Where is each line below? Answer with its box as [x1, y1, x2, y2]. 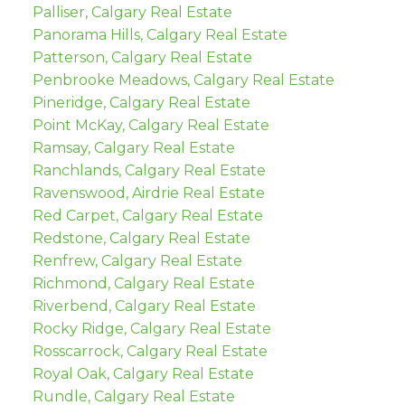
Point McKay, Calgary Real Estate [32, 116, 269, 134]
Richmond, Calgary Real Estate [32, 274, 255, 292]
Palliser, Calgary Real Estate [32, 3, 232, 21]
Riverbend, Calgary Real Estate [32, 297, 256, 315]
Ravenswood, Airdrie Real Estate [32, 184, 265, 202]
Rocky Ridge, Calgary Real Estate [32, 319, 271, 337]
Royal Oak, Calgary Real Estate [32, 364, 254, 382]
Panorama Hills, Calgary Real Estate [32, 25, 287, 43]
